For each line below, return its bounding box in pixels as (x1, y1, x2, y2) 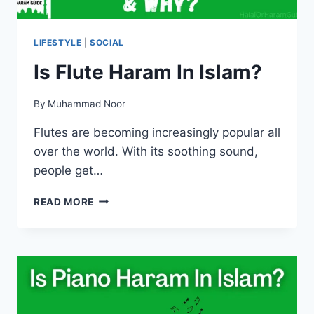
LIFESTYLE (34, 37, 82, 48)
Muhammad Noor (48, 97, 126, 109)
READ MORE (34, 196, 95, 207)
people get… (34, 163, 103, 177)
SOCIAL (90, 37, 124, 48)
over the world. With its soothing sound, (34, 144, 258, 158)
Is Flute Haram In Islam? (34, 60, 262, 85)
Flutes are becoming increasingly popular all (34, 125, 280, 139)
